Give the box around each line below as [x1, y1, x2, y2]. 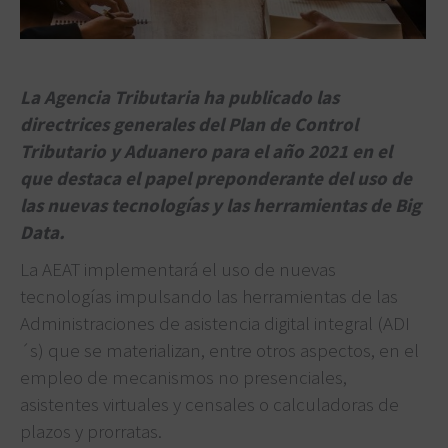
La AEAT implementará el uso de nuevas [20, 256, 336, 281]
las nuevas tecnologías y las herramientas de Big [20, 192, 421, 217]
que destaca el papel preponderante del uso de [20, 165, 412, 190]
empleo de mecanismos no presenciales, [20, 364, 347, 389]
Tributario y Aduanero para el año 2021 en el [20, 138, 392, 163]
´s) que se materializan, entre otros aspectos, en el [20, 337, 419, 362]
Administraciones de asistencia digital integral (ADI [20, 310, 410, 335]
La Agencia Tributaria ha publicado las [20, 84, 339, 109]
